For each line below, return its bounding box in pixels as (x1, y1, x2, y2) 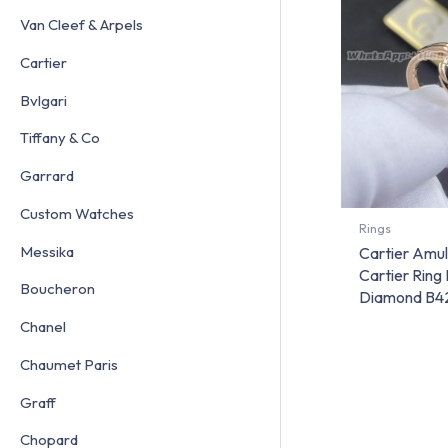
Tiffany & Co (20, 128, 100, 148)
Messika (20, 241, 74, 261)
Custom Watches (20, 203, 134, 223)
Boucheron (20, 279, 95, 299)
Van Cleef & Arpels (20, 15, 143, 35)
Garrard (20, 166, 74, 186)
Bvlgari (20, 90, 67, 110)
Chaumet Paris (20, 354, 118, 374)
